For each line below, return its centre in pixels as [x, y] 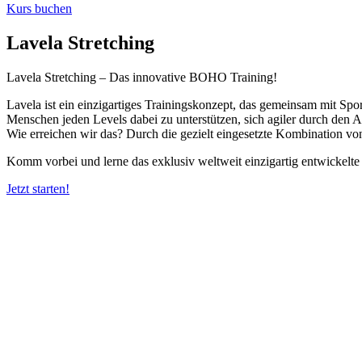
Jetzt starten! [38, 188]
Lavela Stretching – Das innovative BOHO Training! [142, 77]
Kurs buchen [39, 8]
